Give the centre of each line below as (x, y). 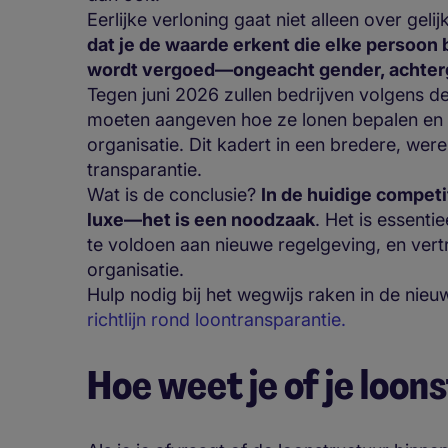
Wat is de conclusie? (174, 194)
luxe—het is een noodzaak (201, 219)
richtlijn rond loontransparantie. (216, 319)
